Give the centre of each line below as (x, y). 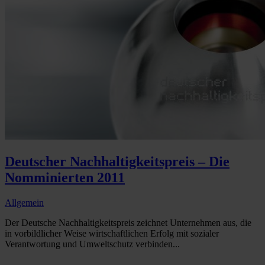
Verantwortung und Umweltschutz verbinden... (92, 244)
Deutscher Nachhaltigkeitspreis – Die (117, 162)
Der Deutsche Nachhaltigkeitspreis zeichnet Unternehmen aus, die (128, 223)
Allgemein (24, 203)
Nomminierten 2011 (65, 178)
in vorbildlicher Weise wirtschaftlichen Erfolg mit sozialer (112, 234)
